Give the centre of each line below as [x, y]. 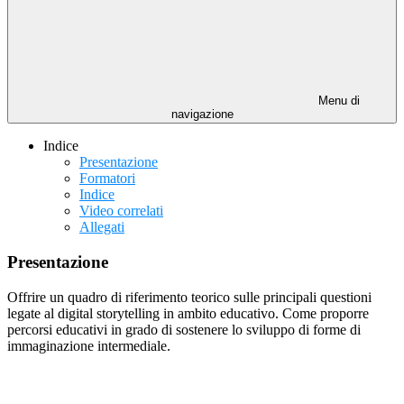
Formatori [107, 179]
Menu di [337, 101]
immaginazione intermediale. [89, 345]
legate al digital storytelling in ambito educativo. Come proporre [188, 313]
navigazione [202, 115]
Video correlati [121, 211]
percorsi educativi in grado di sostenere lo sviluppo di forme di [184, 329]
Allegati [102, 227]
